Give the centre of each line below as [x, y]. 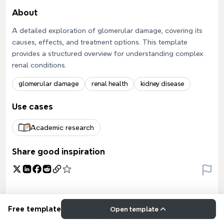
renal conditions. [39, 65]
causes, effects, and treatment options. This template [100, 42]
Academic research [62, 127]
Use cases [32, 107]
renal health [109, 84]
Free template [34, 209]
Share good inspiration [58, 152]
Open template [134, 209]
